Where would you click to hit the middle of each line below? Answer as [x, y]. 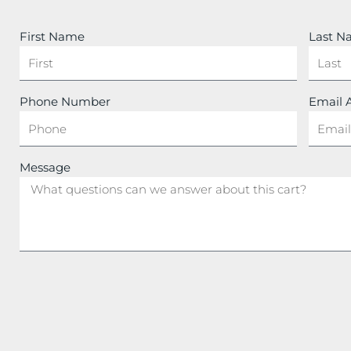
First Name [52, 36]
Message [45, 167]
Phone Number [65, 102]
